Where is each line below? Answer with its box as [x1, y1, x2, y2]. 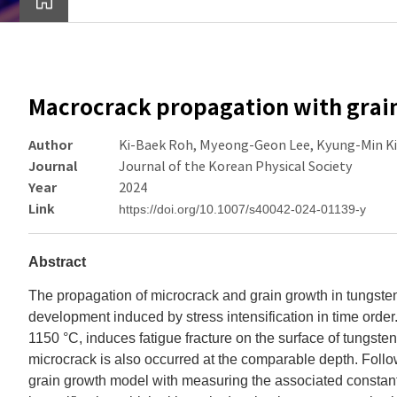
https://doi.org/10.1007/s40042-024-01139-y [119, 202, 367, 216]
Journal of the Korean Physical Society [119, 159, 354, 175]
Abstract [28, 254, 86, 269]
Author [28, 136, 73, 153]
